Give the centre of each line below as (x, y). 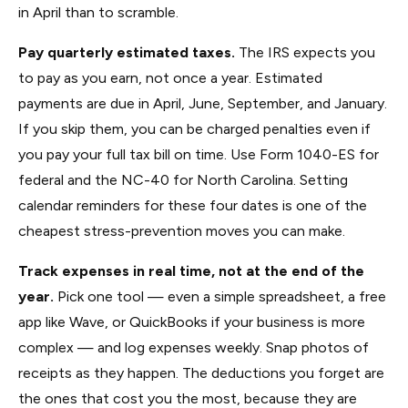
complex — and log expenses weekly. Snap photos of (194, 347)
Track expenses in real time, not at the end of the (191, 271)
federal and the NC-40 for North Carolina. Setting (183, 180)
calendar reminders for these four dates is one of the (193, 205)
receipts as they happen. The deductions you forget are (201, 373)
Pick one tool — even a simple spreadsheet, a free (220, 296)
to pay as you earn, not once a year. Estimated (170, 78)
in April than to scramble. (98, 12)
